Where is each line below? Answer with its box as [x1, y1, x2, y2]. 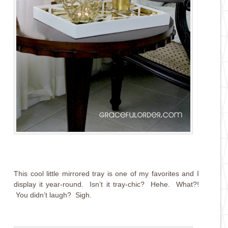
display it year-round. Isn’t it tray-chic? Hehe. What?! [14, 180, 199, 189]
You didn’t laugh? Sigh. [14, 191, 92, 199]
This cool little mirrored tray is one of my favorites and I [14, 169, 199, 178]
